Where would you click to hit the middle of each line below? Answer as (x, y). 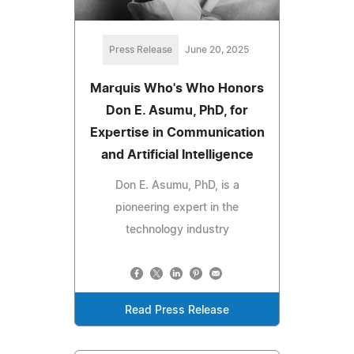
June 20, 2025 (217, 50)
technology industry (177, 230)
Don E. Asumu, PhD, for (177, 111)
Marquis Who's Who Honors (177, 89)
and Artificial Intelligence (177, 155)
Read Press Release (177, 311)
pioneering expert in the (177, 208)
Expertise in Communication (177, 133)
